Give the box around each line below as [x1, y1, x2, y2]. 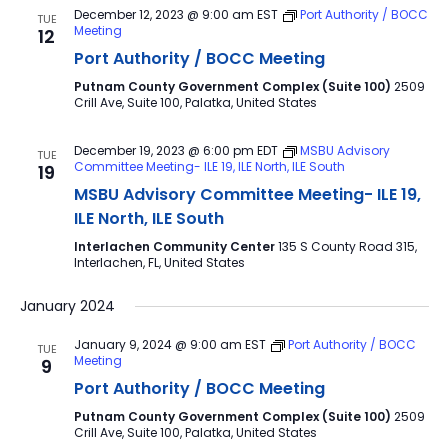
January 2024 [19, 296, 115, 316]
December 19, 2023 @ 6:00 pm [73, 142, 254, 159]
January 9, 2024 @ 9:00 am [73, 336, 242, 353]
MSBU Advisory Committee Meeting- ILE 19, [73, 183, 421, 206]
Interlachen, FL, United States [73, 254, 245, 271]
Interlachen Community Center [73, 238, 278, 255]
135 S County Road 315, [277, 238, 417, 255]
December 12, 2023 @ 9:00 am [73, 6, 254, 23]
